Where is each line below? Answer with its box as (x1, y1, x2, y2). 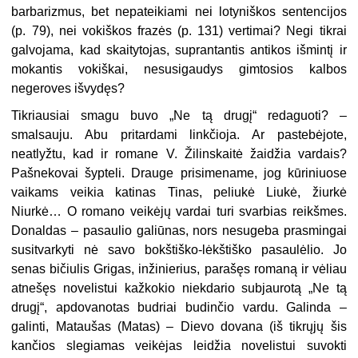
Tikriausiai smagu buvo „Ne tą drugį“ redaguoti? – (11, 108, 347, 122)
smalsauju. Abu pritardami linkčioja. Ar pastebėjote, (11, 127, 347, 141)
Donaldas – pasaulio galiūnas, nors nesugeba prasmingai (11, 223, 347, 237)
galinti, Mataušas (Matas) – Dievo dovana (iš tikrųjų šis (11, 319, 347, 333)
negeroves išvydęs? (11, 81, 125, 95)
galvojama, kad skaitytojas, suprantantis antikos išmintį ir (11, 42, 347, 57)
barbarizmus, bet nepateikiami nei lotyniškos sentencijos (11, 4, 347, 18)
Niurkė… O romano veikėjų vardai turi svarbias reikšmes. (11, 204, 347, 218)
